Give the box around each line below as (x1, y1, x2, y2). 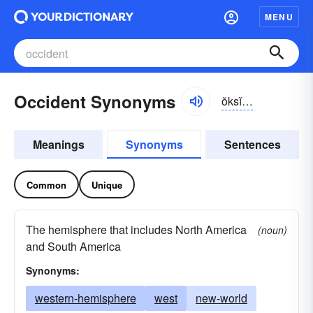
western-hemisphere (35, 290, 136, 306)
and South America (26, 238, 121, 254)
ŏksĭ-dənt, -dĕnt (242, 92, 253, 109)
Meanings (32, 136, 85, 152)
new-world (196, 290, 247, 306)
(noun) (258, 223, 287, 237)
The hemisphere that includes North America (26, 221, 247, 238)
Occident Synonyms (14, 89, 175, 113)
